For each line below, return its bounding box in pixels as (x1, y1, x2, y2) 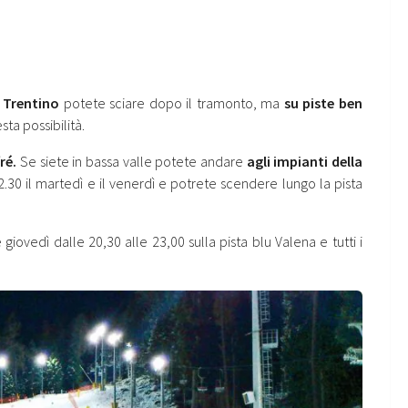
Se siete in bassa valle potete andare (16, 152, 247, 171)
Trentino (3, 94, 60, 113)
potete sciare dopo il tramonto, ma (59, 94, 284, 113)
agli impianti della (246, 152, 363, 171)
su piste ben (283, 94, 363, 113)
